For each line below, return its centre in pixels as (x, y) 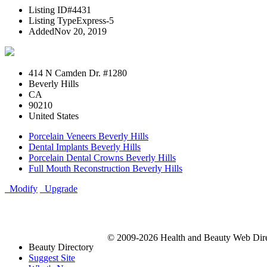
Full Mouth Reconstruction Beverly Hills (105, 169)
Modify (21, 189)
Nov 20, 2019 (80, 32)
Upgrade (59, 189)
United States (54, 116)
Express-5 (95, 21)
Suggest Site (52, 258)
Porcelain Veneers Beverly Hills (89, 136)
